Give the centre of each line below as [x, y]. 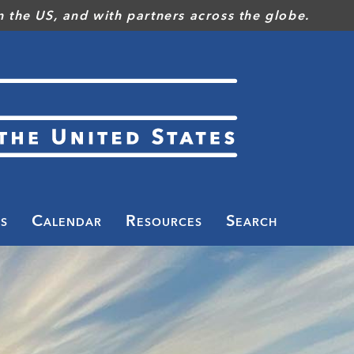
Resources [164, 220]
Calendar [67, 220]
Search [252, 220]
